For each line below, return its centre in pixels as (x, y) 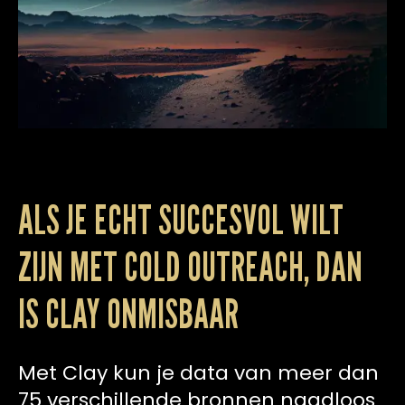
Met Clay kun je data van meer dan (198, 373)
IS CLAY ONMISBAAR (128, 314)
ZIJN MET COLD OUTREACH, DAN (190, 267)
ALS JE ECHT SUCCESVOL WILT (181, 220)
